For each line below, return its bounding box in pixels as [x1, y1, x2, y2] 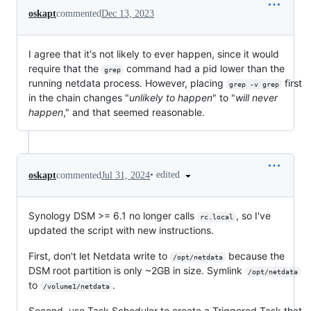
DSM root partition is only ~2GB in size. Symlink [28, 264, 245, 277]
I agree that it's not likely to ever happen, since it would [28, 48, 279, 60]
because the [225, 250, 287, 262]
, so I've [235, 210, 274, 222]
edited [156, 169, 183, 180]
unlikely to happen [129, 92, 212, 104]
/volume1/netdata [42, 283, 110, 291]
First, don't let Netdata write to [28, 250, 170, 262]
